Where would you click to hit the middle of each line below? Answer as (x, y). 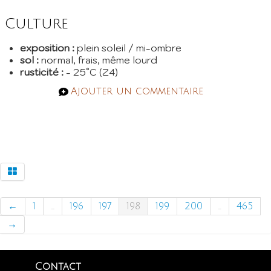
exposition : (47, 47)
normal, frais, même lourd (98, 60)
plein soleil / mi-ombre (128, 47)
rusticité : (42, 72)
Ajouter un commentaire (137, 91)
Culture (37, 23)
